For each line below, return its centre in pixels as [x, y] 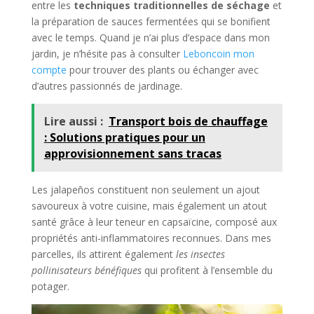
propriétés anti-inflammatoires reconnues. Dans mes [151, 238]
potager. [50, 286]
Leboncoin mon [218, 53]
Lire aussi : [73, 121]
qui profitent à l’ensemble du [207, 270]
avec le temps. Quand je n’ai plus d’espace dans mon [150, 37]
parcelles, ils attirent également [103, 254]
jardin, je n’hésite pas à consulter [107, 53]
